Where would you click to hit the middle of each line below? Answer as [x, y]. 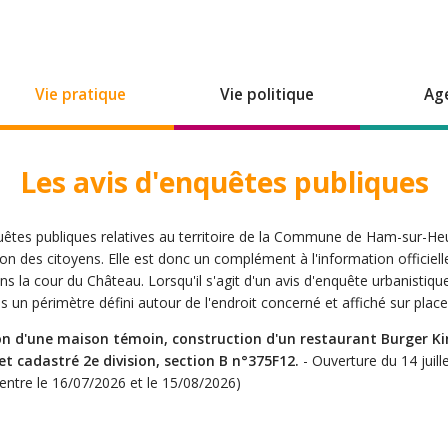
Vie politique [266, 94]
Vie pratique [81, 94]
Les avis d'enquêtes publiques [224, 182]
